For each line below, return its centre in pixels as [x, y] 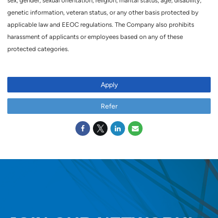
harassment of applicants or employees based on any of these [95, 37]
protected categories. [39, 49]
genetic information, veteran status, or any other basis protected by [103, 12]
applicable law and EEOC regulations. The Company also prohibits [101, 25]
